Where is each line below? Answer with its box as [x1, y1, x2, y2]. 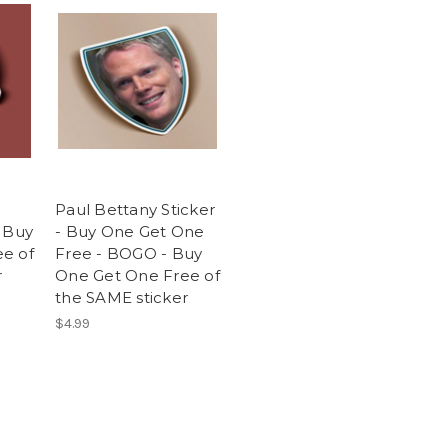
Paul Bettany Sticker [55, 200, 215, 220]
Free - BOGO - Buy [55, 244, 203, 264]
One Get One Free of [55, 266, 220, 286]
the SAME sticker [55, 288, 188, 308]
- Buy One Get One [55, 222, 205, 242]
